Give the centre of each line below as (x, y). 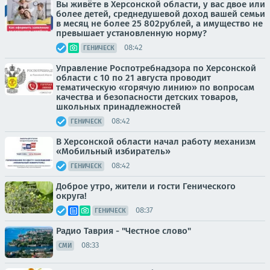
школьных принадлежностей (118, 106)
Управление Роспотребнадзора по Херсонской (156, 68)
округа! (71, 196)
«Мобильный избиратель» (113, 151)
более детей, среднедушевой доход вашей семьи (161, 14)
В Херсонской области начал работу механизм (156, 141)
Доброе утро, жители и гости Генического (146, 186)
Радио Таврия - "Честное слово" (124, 231)
